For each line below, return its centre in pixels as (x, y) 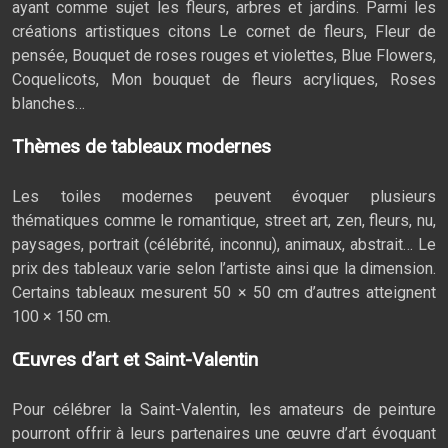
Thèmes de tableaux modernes (141, 146)
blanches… (48, 103)
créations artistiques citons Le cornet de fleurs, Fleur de (224, 31)
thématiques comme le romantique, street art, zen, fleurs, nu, (224, 220)
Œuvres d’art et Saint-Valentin (135, 359)
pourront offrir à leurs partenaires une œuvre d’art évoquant (224, 433)
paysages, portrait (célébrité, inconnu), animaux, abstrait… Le (224, 244)
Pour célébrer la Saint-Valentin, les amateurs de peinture (224, 409)
